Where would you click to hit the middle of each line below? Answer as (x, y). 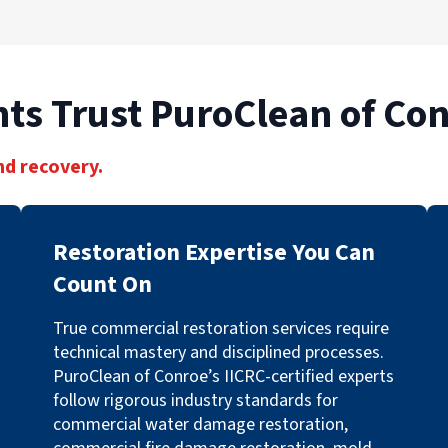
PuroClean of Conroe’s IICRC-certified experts (224, 376)
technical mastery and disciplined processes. (219, 352)
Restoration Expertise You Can (214, 252)
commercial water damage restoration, (201, 424)
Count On (103, 284)
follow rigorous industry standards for (196, 400)
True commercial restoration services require (221, 328)
